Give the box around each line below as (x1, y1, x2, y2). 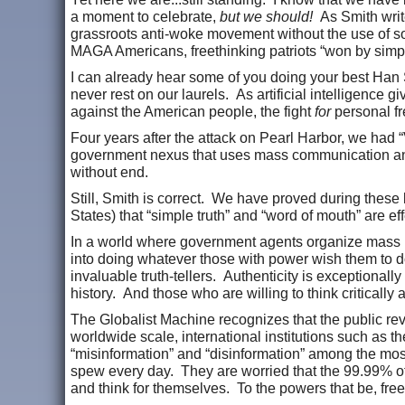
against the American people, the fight (71, 103, 315, 119)
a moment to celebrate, (71, 8, 220, 24)
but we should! (220, 8, 313, 24)
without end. (71, 164, 155, 180)
